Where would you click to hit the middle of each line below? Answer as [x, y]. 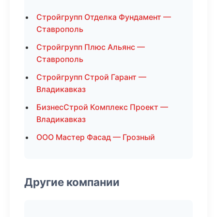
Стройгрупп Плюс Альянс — [91, 47]
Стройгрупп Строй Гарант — [91, 77]
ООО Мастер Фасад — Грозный [96, 137]
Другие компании [72, 182]
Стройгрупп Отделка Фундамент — [104, 17]
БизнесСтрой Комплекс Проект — [102, 107]
